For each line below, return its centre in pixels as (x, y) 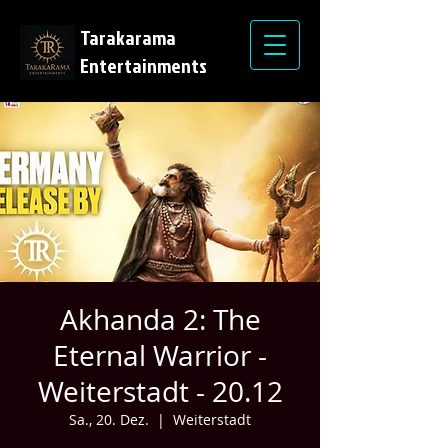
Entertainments (143, 65)
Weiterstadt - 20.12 (160, 391)
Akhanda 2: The (160, 319)
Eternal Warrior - (160, 355)
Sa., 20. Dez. (109, 419)
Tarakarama (128, 37)
